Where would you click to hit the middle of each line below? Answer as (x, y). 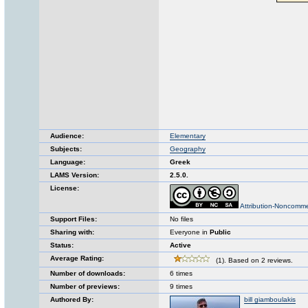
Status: (62, 245)
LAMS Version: (75, 175)
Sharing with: (72, 232)
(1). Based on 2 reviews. (253, 260)
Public (220, 232)
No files (181, 219)
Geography (188, 149)
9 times (181, 286)
